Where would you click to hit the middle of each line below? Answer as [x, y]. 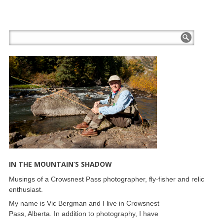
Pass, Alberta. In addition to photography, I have [83, 213]
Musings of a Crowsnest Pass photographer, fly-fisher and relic [106, 179]
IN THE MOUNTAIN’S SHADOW [60, 164]
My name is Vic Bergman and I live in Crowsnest [84, 203]
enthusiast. [26, 189]
